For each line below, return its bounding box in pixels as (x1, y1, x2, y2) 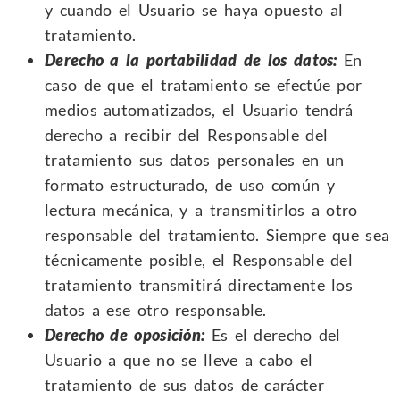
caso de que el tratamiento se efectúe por (45, 74, 362, 95)
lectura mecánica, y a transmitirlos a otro (45, 199, 358, 220)
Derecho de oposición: (45, 324, 205, 345)
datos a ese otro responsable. (45, 299, 267, 320)
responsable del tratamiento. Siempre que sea (45, 224, 390, 245)
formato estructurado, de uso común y (45, 174, 335, 195)
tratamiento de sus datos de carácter (45, 374, 324, 395)
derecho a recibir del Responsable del (45, 124, 329, 145)
